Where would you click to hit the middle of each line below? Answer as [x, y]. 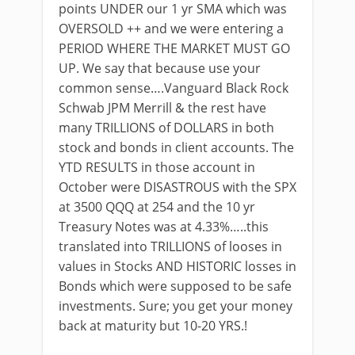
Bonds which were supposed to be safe [175, 286]
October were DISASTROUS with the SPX [177, 187]
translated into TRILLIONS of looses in [170, 246]
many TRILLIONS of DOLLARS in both [166, 128]
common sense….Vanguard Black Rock [174, 88]
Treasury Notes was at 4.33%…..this [164, 227]
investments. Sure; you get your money [176, 306]
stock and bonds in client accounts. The [176, 147]
